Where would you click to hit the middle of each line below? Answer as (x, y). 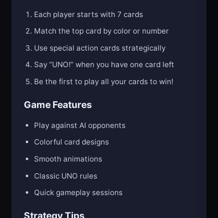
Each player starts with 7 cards (89, 14)
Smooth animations (68, 159)
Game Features (58, 105)
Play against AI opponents (80, 125)
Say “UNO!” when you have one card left (104, 65)
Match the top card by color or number (102, 31)
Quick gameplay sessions (79, 193)
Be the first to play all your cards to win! (104, 82)
